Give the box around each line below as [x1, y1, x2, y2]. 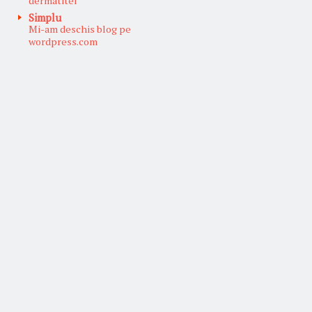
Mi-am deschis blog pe [29, 22, 131, 36]
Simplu [29, 10, 61, 24]
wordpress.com [29, 34, 97, 48]
